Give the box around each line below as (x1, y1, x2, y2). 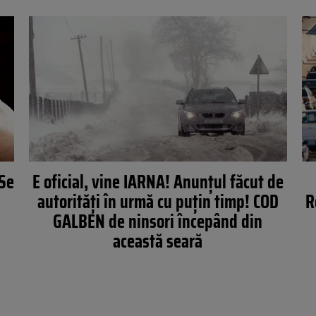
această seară (113, 226, 203, 255)
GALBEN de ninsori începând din (53, 207, 263, 236)
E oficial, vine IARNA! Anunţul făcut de (32, 167, 284, 196)
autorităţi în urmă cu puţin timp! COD (37, 187, 279, 216)
